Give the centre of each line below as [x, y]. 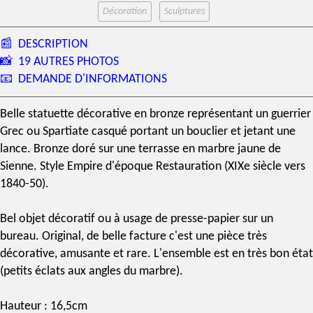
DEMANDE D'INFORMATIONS [93, 79]
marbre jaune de [239, 149]
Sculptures [184, 12]
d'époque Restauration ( [165, 167]
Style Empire [71, 167]
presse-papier [205, 219]
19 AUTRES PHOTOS [68, 62]
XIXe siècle [255, 167]
